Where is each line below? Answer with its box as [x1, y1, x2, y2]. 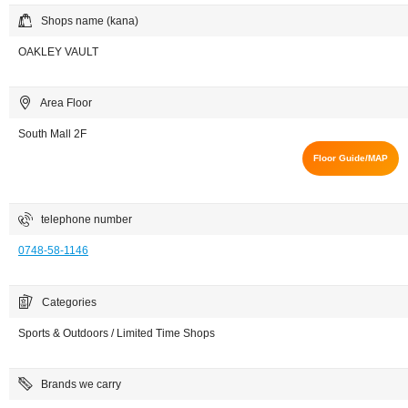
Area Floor [40, 97, 92, 110]
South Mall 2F [18, 127, 87, 141]
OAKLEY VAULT [18, 46, 98, 59]
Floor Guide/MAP [313, 153, 388, 164]
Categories [42, 296, 97, 310]
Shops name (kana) [41, 15, 138, 28]
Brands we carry [41, 378, 121, 392]
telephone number [41, 213, 132, 227]
